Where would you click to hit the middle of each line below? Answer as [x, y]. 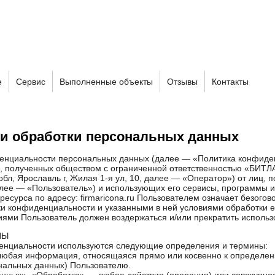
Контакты [230, 82]
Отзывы [182, 82]
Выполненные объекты [106, 82]
